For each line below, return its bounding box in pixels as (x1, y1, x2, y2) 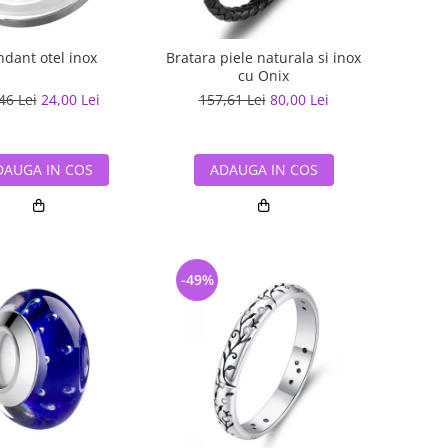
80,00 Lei (269, 89, 329, 109)
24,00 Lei (40, 89, 100, 109)
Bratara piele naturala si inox (166, 47, 361, 67)
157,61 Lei (198, 89, 266, 109)
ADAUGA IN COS (209, 159, 318, 179)
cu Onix (238, 65, 289, 85)
